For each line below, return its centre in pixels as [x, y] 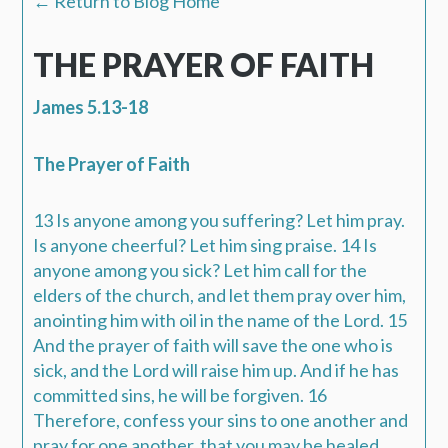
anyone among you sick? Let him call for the [200, 270]
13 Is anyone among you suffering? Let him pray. [219, 220]
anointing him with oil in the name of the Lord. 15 [220, 320]
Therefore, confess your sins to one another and [221, 420]
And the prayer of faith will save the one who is [213, 345]
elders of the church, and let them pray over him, [220, 295]
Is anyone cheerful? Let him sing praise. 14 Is [205, 245]
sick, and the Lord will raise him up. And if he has [216, 370]
